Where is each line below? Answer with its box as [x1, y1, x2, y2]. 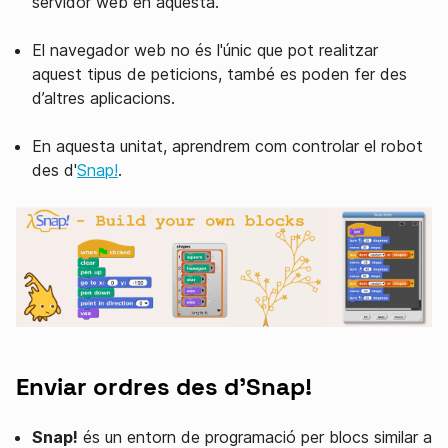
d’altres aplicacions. [32, 88, 175, 108]
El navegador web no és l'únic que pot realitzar [32, 40, 378, 60]
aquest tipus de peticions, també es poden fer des [32, 64, 407, 84]
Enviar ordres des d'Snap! [16, 370, 312, 402]
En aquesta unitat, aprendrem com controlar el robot [32, 136, 423, 156]
